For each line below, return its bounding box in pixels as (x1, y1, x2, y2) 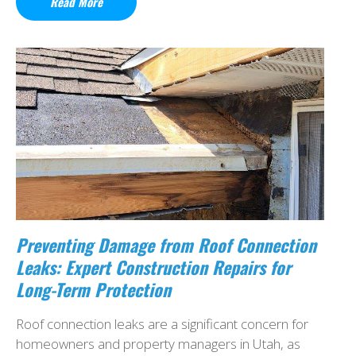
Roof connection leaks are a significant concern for (16, 315, 308, 334)
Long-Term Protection (16, 277, 171, 303)
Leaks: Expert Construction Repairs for (16, 254, 291, 281)
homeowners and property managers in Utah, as (16, 335, 300, 354)
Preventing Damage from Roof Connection (16, 232, 316, 258)
